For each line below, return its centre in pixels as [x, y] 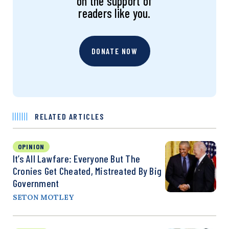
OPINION [31, 146]
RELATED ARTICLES [70, 116]
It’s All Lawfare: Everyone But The [77, 158]
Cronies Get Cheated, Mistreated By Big [87, 170]
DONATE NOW [114, 51]
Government [36, 183]
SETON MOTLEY [43, 197]
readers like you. [114, 13]
